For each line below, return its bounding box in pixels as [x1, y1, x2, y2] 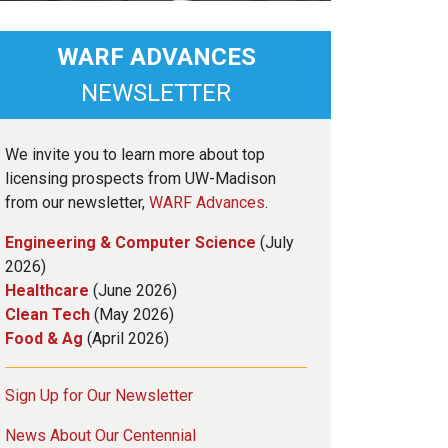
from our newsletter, [5, 192, 149, 212]
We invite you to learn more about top [5, 144, 265, 164]
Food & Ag [5, 328, 87, 348]
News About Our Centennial [5, 425, 196, 445]
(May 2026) [90, 304, 174, 324]
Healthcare [5, 280, 89, 300]
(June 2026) [89, 280, 177, 300]
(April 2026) [87, 328, 169, 348]
